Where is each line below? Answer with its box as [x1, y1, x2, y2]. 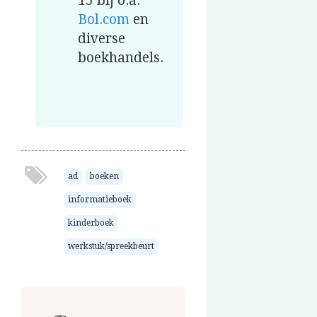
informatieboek [68, 195, 132, 205]
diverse [78, 30, 125, 47]
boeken [90, 171, 119, 182]
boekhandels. [78, 50, 163, 67]
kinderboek [68, 218, 114, 229]
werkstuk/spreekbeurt [68, 241, 154, 252]
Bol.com [78, 11, 129, 28]
